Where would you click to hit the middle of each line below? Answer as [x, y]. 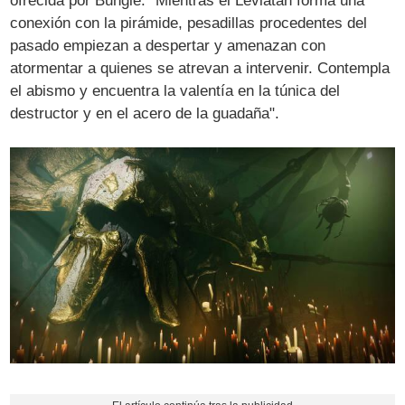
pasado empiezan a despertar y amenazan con [168, 45]
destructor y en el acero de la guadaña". [145, 113]
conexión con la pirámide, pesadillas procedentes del [189, 23]
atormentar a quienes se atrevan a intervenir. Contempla [200, 68]
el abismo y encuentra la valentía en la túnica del [175, 90]
